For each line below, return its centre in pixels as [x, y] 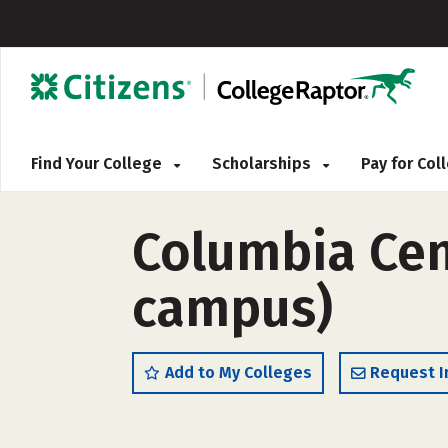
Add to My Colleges [238, 372]
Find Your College [98, 163]
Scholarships [263, 163]
